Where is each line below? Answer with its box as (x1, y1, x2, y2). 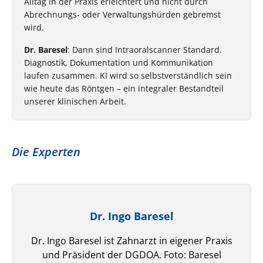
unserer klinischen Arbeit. (24, 95, 126, 107)
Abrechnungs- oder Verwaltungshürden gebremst (24, 8, 221, 20)
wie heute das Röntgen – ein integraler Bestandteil (24, 82, 224, 94)
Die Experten (12, 143, 80, 160)
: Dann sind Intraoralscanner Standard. (68, 43, 222, 55)
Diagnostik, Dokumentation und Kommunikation (24, 56, 213, 68)
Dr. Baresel (24, 43, 68, 55)
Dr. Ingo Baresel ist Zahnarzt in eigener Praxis (31, 234, 232, 247)
